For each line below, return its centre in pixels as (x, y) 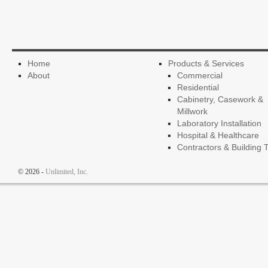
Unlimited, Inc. (67, 172)
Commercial (200, 75)
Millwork (193, 111)
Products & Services (206, 63)
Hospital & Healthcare (218, 135)
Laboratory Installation (220, 123)
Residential (198, 87)
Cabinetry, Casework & (220, 99)
